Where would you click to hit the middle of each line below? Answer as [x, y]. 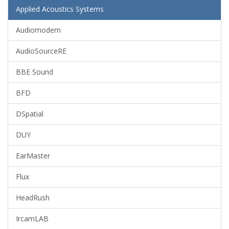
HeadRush [33, 198]
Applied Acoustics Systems [60, 9]
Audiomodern [38, 30]
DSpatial [30, 114]
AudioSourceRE [41, 51]
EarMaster [33, 156]
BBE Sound [35, 72]
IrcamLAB [32, 219]
